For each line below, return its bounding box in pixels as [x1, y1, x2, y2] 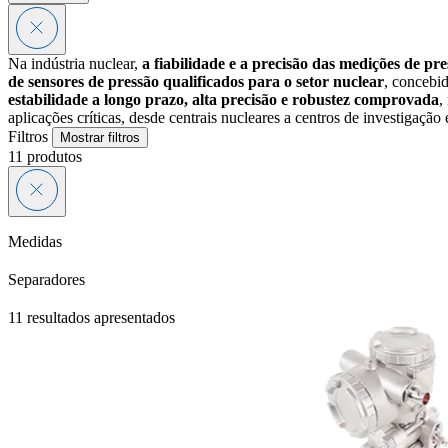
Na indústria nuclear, [8, 54, 142, 72]
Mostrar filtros [60, 129, 140, 145]
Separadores [8, 270, 85, 288]
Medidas [8, 232, 62, 250]
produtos [23, 147, 82, 165]
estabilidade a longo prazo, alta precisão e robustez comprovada [8, 90, 439, 108]
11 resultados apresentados [8, 308, 175, 326]
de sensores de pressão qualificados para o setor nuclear [8, 72, 384, 90]
